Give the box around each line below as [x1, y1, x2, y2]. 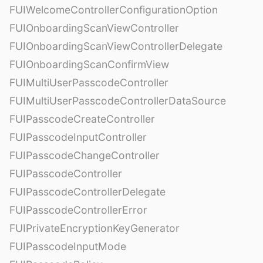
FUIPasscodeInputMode [9, 240, 126, 252]
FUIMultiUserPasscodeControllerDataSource [9, 94, 226, 107]
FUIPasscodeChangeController [9, 149, 160, 161]
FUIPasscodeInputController [9, 130, 147, 143]
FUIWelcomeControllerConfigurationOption [9, 3, 218, 16]
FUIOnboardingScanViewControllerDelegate [9, 39, 222, 52]
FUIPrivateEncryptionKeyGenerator [9, 221, 180, 234]
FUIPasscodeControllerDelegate [9, 185, 166, 198]
